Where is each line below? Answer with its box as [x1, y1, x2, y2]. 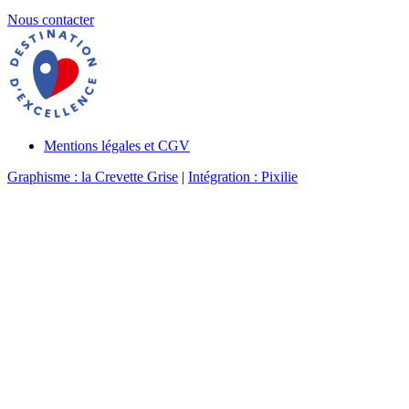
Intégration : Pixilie [188, 169, 298, 185]
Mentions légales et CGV [44, 138, 190, 154]
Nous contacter [7, 12, 94, 28]
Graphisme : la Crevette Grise [7, 169, 178, 185]
